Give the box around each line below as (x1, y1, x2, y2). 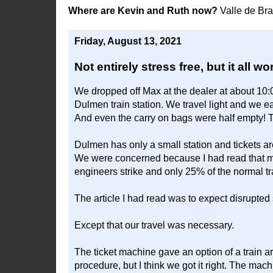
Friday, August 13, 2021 (74, 36, 182, 46)
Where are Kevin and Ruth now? (68, 5, 220, 16)
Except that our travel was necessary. (74, 220, 234, 230)
